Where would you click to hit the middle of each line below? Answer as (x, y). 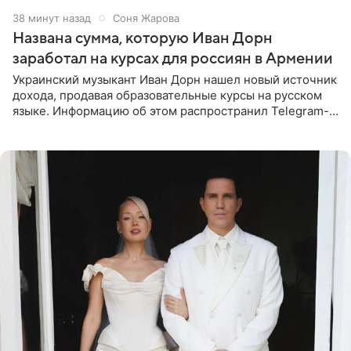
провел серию (53, 142)
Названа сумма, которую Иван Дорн (143, 38)
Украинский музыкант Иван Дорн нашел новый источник (175, 79)
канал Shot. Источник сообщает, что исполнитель (156, 126)
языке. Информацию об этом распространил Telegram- (171, 110)
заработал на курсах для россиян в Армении (173, 58)
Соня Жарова (146, 18)
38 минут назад (52, 18)
